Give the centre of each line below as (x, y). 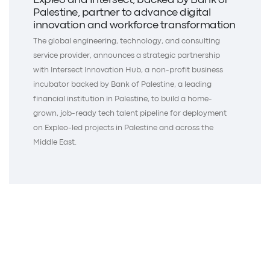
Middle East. (55, 142)
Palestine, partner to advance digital (122, 13)
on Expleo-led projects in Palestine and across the (123, 128)
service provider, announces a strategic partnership (127, 55)
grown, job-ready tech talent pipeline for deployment (130, 113)
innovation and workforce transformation (134, 25)
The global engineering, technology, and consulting (127, 41)
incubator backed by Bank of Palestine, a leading (122, 84)
